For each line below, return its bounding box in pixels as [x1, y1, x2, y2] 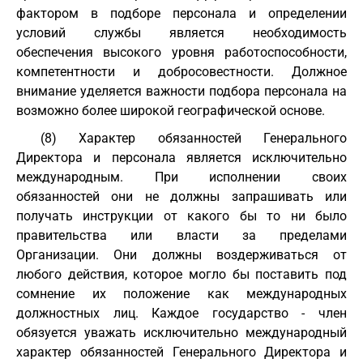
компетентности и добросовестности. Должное [16, 64, 347, 79]
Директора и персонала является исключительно [16, 150, 347, 165]
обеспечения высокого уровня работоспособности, [16, 45, 347, 60]
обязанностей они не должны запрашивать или [16, 189, 347, 204]
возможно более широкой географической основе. [16, 103, 325, 118]
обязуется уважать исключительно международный [16, 325, 347, 340]
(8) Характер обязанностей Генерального [41, 130, 347, 146]
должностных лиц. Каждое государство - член [16, 305, 347, 321]
